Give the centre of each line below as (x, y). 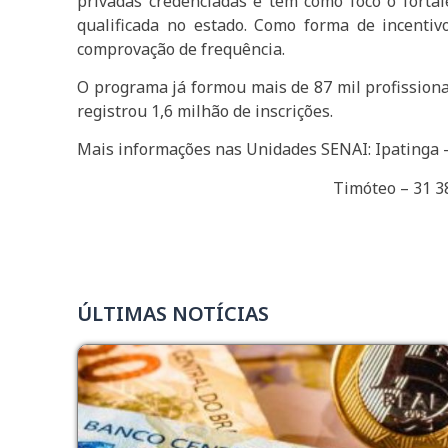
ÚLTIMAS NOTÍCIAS (173, 314)
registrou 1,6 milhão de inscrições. (205, 110)
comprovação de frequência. (181, 48)
